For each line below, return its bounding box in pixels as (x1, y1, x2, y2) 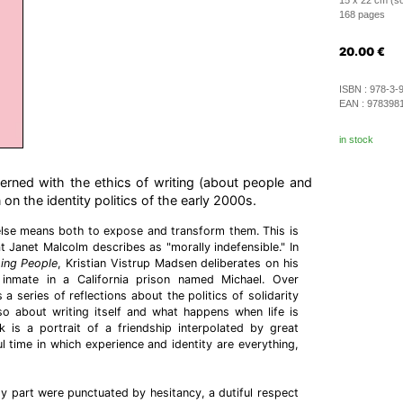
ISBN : (338, 84, 370, 94)
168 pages (338, 9, 385, 20)
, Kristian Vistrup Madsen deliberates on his (58, 256, 299, 270)
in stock (338, 134, 373, 145)
